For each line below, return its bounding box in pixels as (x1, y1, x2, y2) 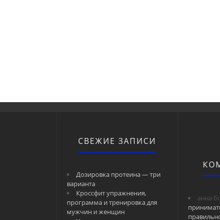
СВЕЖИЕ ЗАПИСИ (78, 136, 157, 146)
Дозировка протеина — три (76, 170, 161, 179)
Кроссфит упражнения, (76, 189, 146, 197)
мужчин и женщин (67, 207, 125, 216)
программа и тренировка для (67, 198, 157, 207)
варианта (67, 179, 95, 188)
